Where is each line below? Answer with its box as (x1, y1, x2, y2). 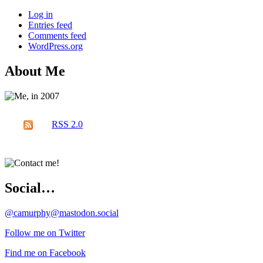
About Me (5, 63, 65, 79)
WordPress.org (28, 41, 83, 52)
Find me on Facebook (5, 247, 86, 258)
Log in (28, 9, 53, 20)
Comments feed (28, 31, 86, 41)
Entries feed (28, 20, 72, 31)
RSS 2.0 (52, 119, 83, 129)
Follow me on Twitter (5, 227, 85, 238)
